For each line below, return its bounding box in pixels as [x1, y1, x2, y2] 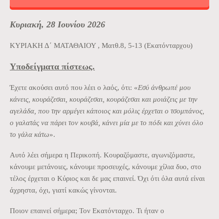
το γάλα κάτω [10, 130, 49, 138]
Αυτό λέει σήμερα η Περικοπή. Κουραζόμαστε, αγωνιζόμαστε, [10, 151, 195, 159]
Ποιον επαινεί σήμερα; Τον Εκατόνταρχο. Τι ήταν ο [10, 206, 164, 215]
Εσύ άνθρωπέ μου [138, 83, 191, 91]
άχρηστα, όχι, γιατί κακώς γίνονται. [10, 186, 117, 194]
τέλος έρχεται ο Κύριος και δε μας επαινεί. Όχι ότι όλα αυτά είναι [10, 174, 205, 182]
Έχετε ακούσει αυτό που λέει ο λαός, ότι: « [10, 83, 138, 91]
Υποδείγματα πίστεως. [10, 61, 95, 71]
